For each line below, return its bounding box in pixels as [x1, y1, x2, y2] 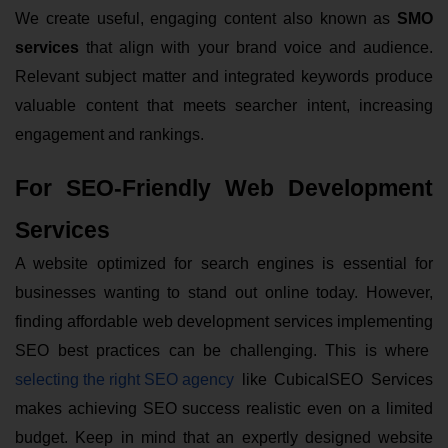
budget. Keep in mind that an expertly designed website [15, 428, 433, 446]
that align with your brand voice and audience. [79, 38, 433, 56]
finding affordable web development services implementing [15, 312, 433, 330]
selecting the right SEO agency [15, 370, 234, 388]
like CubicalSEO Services [241, 370, 434, 388]
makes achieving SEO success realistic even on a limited [15, 399, 433, 417]
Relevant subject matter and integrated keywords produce [15, 67, 433, 85]
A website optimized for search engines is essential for [15, 254, 433, 272]
